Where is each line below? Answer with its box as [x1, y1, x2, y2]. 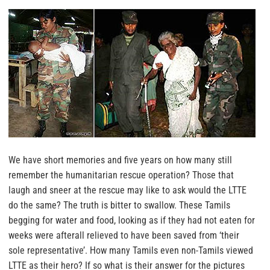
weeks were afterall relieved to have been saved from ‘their [8, 230, 239, 242]
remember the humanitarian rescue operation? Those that [8, 169, 234, 181]
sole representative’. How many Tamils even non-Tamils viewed [8, 245, 253, 257]
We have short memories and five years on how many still [8, 154, 232, 166]
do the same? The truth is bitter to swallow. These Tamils [8, 199, 230, 212]
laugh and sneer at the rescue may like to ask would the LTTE [8, 184, 246, 196]
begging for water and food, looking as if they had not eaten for [8, 215, 255, 227]
